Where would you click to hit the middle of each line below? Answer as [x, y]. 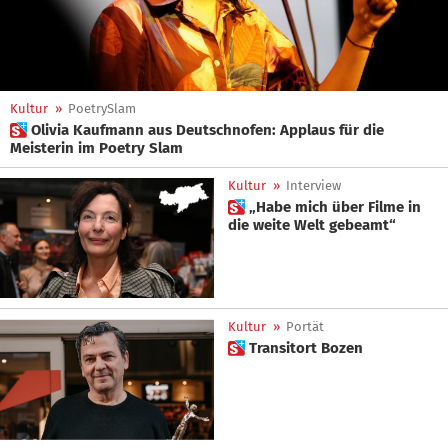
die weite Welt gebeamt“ [324, 225]
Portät [305, 327]
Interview [313, 185]
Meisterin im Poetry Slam [96, 148]
